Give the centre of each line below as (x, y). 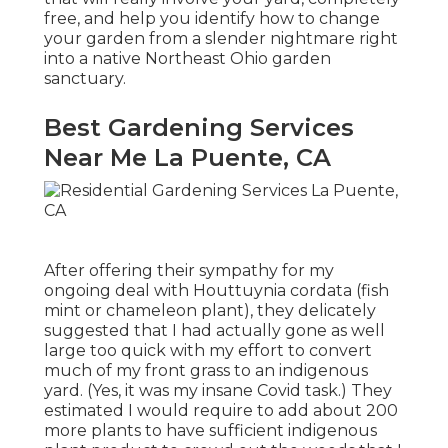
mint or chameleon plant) (147, 310)
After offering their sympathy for (176, 270)
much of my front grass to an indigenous (206, 370)
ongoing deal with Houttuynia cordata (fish (216, 290)
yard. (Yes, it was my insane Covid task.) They (218, 390)
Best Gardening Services (199, 127)
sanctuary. (85, 78)
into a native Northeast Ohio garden (187, 58)
